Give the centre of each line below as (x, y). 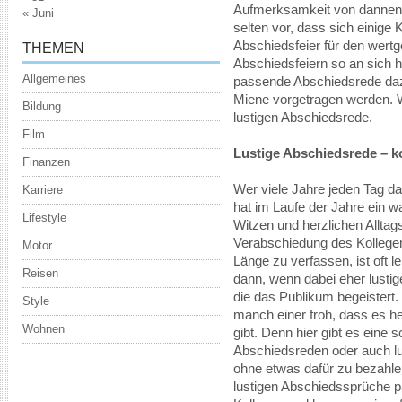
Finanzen (46, 162)
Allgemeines (54, 79)
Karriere (43, 190)
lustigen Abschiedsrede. (303, 118)
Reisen (40, 273)
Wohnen (44, 329)
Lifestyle (44, 218)
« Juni (38, 13)
